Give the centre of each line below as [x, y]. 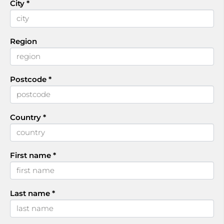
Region [23, 41]
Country [26, 117]
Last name [31, 193]
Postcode [29, 79]
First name [31, 155]
